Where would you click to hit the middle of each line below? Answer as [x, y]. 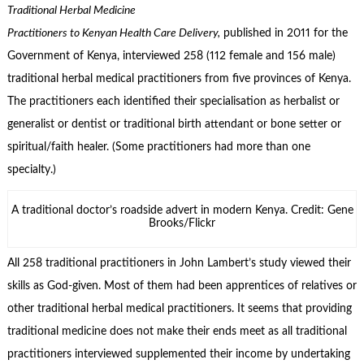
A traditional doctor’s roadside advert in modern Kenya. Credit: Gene [182, 211]
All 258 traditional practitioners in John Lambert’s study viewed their [179, 264]
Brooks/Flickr [182, 224]
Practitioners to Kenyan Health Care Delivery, [113, 34]
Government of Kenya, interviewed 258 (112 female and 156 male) [171, 56]
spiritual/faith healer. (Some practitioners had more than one [158, 147]
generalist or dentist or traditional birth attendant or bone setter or [174, 125]
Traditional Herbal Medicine [71, 11]
